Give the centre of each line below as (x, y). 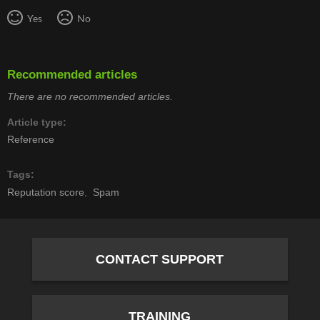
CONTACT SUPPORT (160, 260)
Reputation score (46, 192)
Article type (35, 122)
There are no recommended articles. (90, 96)
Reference (31, 139)
